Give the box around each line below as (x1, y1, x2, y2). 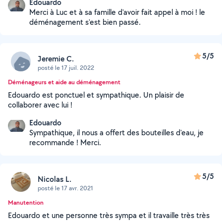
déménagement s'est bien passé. (29, 17, 141, 27)
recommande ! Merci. (29, 137, 101, 148)
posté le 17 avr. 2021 (38, 183, 93, 192)
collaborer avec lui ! (8, 100, 72, 110)
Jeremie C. (38, 53, 74, 64)
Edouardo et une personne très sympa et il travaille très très (8, 210, 210, 221)
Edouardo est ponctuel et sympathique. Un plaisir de (8, 90, 184, 100)
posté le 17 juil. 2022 (38, 63, 94, 72)
